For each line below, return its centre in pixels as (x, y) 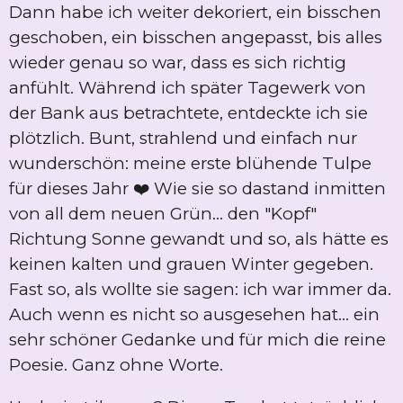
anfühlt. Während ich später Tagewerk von (188, 88)
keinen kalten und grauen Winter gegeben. (191, 264)
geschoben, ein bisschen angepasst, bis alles (196, 38)
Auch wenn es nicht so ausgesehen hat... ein (194, 315)
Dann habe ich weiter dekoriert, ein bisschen (195, 13)
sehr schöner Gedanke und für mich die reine (197, 340)
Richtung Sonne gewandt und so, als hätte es (199, 239)
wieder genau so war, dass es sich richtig (178, 63)
